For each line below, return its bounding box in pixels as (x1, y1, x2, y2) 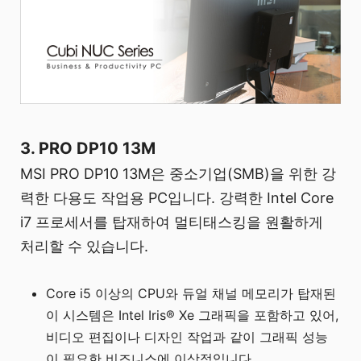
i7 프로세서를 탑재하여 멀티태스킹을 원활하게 (20, 213, 323, 230)
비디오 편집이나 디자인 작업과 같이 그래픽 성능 (46, 328, 329, 345)
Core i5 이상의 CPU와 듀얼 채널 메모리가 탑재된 (46, 284, 337, 301)
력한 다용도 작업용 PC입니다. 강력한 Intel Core (20, 189, 334, 206)
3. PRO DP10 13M (20, 138, 156, 158)
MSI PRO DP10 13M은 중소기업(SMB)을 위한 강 (20, 164, 336, 182)
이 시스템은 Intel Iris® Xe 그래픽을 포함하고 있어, (46, 306, 339, 323)
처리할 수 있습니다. (20, 237, 148, 255)
